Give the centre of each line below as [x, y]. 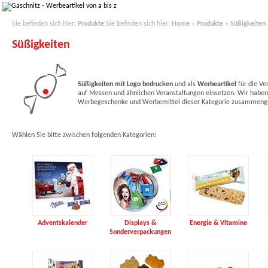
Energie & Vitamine [218, 223]
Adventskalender [63, 223]
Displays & [141, 223]
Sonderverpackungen [141, 232]
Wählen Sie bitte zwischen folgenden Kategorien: [84, 135]
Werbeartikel [217, 84]
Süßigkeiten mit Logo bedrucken [125, 84]
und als [185, 84]
